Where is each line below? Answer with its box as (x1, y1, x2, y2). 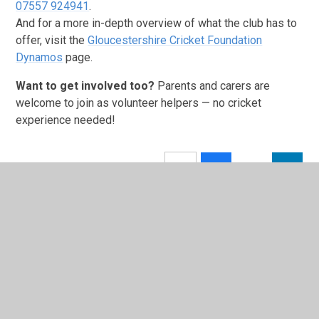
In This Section (38, 261, 154, 284)
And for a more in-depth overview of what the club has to (16, 16, 298, 31)
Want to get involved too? (16, 79, 155, 93)
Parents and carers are (155, 79, 271, 93)
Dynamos (16, 51, 63, 65)
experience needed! (16, 113, 116, 127)
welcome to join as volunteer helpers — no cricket (16, 96, 262, 110)
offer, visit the (16, 33, 88, 48)
